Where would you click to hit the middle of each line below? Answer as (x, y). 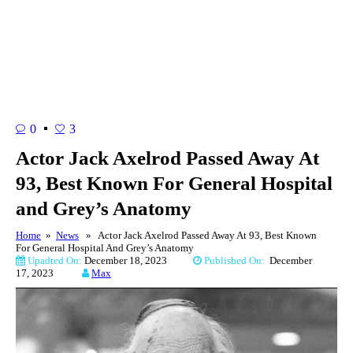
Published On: (236, 260)
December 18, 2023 (139, 260)
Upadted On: (55, 260)
